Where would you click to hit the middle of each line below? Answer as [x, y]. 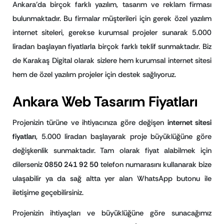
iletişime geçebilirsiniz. [48, 193]
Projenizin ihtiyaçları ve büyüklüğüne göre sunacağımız [112, 213]
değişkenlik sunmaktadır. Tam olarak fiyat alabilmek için [112, 151]
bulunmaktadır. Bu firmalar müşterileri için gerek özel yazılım [112, 18]
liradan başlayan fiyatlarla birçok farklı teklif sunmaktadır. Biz [112, 46]
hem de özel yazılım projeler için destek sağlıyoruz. [94, 74]
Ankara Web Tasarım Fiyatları [105, 102]
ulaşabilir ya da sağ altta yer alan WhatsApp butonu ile [112, 179]
